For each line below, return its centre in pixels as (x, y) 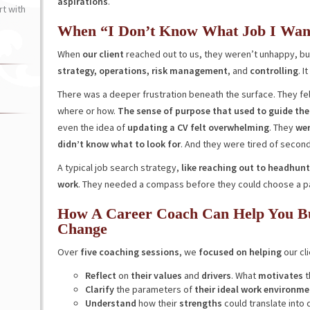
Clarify (99, 289)
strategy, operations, (103, 71)
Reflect (100, 275)
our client (103, 54)
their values (157, 275)
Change (82, 229)
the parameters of (154, 289)
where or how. (87, 111)
